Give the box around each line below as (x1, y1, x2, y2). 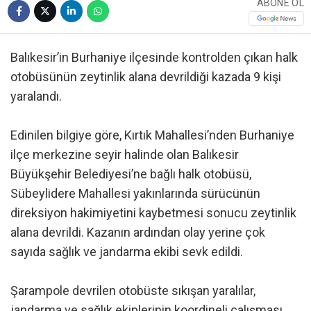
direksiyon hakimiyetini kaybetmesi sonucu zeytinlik (10, 205, 296, 220)
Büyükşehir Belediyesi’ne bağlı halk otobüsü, (10, 166, 251, 181)
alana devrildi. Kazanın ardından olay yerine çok (10, 224, 265, 239)
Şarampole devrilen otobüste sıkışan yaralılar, (10, 283, 255, 298)
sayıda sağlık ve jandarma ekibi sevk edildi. (10, 244, 243, 259)
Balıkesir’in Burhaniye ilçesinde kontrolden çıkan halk (10, 49, 298, 65)
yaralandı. (10, 88, 62, 103)
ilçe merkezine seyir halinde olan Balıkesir (10, 146, 239, 162)
